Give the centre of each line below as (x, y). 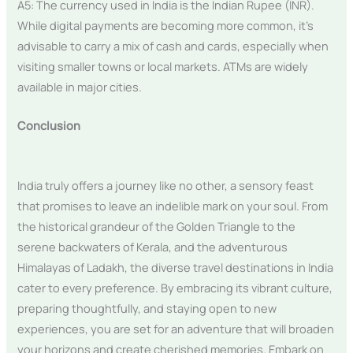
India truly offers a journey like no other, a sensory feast (166, 185)
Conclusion (49, 126)
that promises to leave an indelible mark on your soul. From (173, 205)
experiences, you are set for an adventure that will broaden (176, 328)
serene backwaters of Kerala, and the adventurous (153, 246)
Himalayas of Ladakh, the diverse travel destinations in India (176, 267)
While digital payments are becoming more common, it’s (166, 26)
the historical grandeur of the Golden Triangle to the (157, 226)
